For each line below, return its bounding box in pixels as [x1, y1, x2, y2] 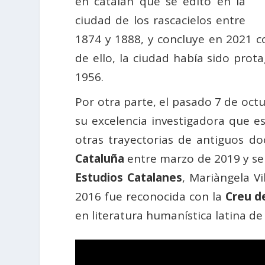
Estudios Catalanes [75, 170, 183, 186]
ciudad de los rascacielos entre [75, 12, 245, 28]
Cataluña [75, 151, 125, 167]
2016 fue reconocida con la [75, 189, 225, 205]
